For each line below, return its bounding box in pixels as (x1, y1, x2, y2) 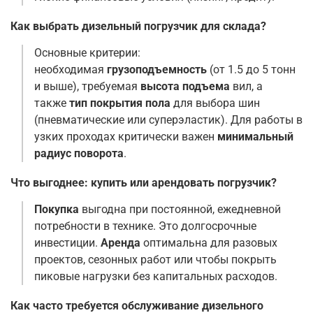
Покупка (34, 203, 79, 217)
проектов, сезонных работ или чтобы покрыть (34, 253, 277, 267)
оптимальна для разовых (140, 236, 277, 250)
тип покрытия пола (69, 96, 170, 110)
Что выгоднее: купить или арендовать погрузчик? (10, 176, 277, 190)
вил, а (230, 80, 263, 94)
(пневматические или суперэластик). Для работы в (34, 113, 303, 127)
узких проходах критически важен (34, 130, 217, 144)
